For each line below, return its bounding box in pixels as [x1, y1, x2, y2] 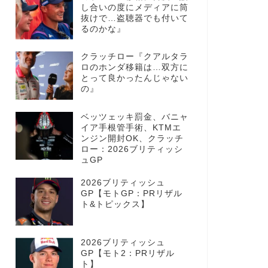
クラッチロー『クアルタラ [80, 52, 188, 62]
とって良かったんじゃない [80, 74, 188, 83]
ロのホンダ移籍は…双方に [80, 63, 188, 72]
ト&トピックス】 [80, 199, 150, 209]
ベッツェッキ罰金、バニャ [80, 112, 188, 121]
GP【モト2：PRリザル [80, 249, 175, 258]
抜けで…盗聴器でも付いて [80, 13, 188, 23]
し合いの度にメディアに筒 [80, 2, 188, 12]
